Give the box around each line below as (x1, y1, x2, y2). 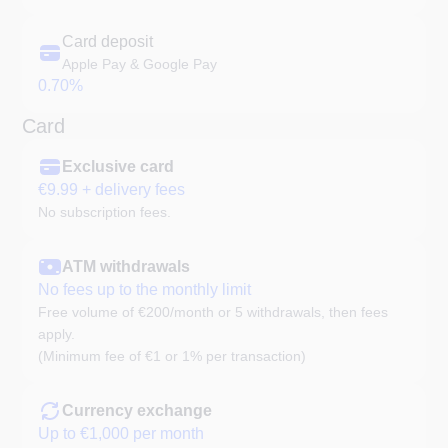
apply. (38, 325, 76, 342)
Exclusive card (62, 157, 175, 175)
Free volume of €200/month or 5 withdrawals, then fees (38, 303, 389, 320)
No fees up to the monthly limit (38, 280, 252, 298)
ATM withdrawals (62, 257, 191, 275)
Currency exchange (62, 401, 213, 419)
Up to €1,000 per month (38, 424, 205, 442)
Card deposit (62, 32, 154, 50)
